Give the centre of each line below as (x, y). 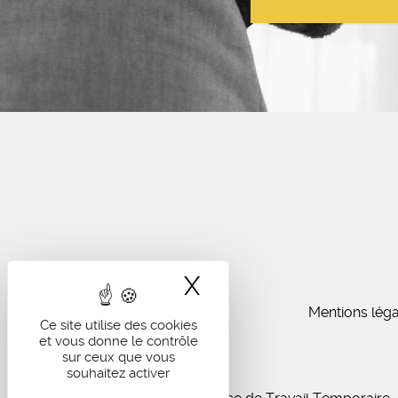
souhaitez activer (118, 373)
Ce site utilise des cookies (118, 325)
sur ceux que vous (118, 357)
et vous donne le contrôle (118, 341)
